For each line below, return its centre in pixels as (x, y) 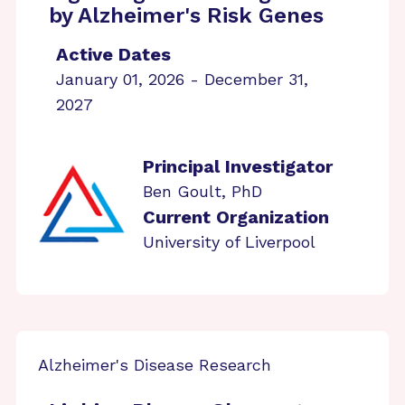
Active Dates (113, 54)
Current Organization (236, 217)
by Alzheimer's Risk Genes (186, 15)
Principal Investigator (238, 166)
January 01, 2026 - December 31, (182, 79)
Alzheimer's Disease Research (155, 365)
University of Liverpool (229, 242)
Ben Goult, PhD (202, 191)
